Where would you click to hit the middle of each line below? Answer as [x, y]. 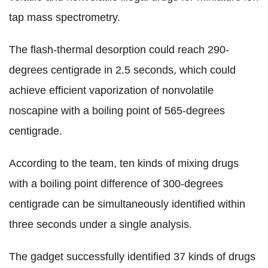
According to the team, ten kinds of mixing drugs [124, 163]
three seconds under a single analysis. [100, 224]
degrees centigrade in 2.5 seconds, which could [122, 70]
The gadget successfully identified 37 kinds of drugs [132, 256]
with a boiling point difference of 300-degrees [116, 183]
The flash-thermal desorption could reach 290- [119, 49]
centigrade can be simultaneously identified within [127, 204]
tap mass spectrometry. [65, 17]
